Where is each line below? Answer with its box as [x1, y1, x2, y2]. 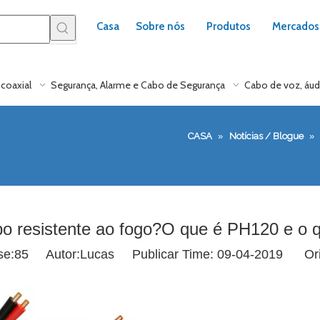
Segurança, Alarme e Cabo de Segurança [51, 79, 225, 91]
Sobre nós [135, 20, 185, 33]
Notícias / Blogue [229, 131, 304, 141]
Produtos [206, 20, 251, 33]
